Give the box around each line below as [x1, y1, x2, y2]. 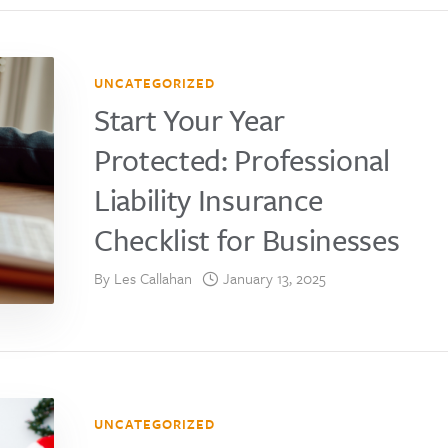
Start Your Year [94, 97, 285, 141]
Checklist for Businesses [94, 217, 400, 261]
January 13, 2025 [223, 266, 326, 289]
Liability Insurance [94, 177, 323, 221]
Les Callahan [114, 266, 192, 289]
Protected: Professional [94, 137, 390, 181]
